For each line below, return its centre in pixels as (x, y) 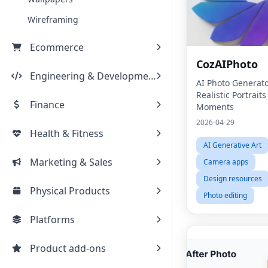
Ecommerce (57, 47)
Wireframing (53, 19)
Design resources (233, 179)
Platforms (52, 220)
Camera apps (226, 162)
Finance (47, 105)
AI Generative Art (232, 145)
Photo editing (225, 195)
